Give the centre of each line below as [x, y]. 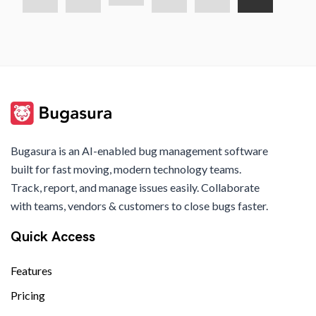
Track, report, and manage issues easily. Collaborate [135, 188]
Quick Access [53, 237]
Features [31, 271]
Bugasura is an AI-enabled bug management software [139, 151]
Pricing [28, 296]
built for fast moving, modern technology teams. [126, 169]
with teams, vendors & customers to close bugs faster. [139, 206]
